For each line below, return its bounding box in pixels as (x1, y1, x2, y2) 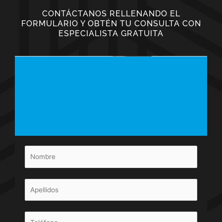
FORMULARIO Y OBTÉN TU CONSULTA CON (21, 19, 201, 29)
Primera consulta (41, 73, 181, 95)
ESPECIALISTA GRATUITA (58, 29, 164, 39)
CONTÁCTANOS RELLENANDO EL (42, 9, 180, 19)
